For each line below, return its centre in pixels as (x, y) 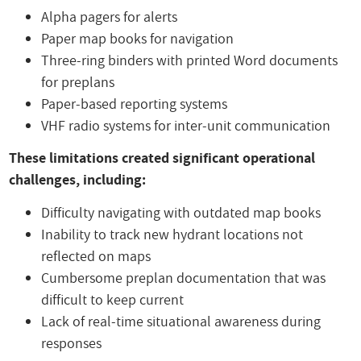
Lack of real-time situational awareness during (181, 321)
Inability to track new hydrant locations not (172, 234)
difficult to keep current (113, 299)
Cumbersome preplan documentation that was (184, 277)
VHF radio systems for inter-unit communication (186, 125)
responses (72, 342)
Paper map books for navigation (138, 38)
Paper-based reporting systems (135, 103)
